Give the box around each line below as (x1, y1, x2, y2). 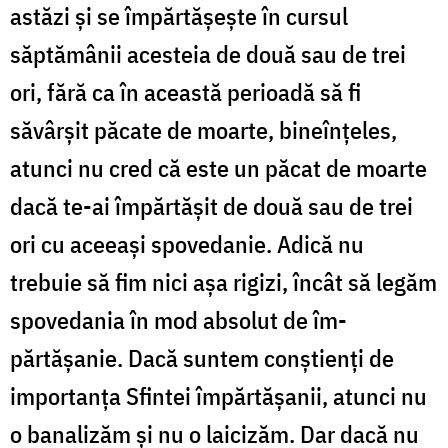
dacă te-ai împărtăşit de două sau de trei (10, 189, 413, 222)
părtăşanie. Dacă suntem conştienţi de (10, 341, 394, 374)
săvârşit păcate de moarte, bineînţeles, (10, 113, 397, 146)
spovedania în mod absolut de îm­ (10, 303, 347, 336)
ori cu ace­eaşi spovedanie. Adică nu (10, 227, 364, 260)
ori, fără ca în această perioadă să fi (10, 75, 361, 108)
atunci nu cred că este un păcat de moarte (10, 151, 427, 184)
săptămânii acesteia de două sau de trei (10, 37, 406, 70)
